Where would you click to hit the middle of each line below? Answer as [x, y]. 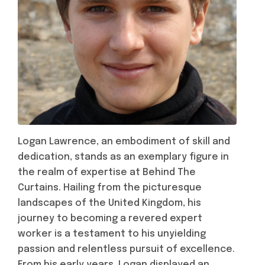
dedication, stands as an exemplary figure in [123, 157]
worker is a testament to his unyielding [112, 234]
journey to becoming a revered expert [110, 219]
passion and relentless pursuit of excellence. [126, 249]
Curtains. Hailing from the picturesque [110, 188]
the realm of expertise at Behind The [107, 172]
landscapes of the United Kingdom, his [109, 203]
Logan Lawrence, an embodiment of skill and [124, 142]
